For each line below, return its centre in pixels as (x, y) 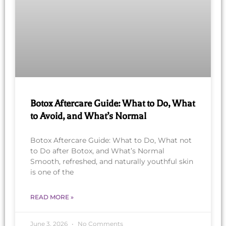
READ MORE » (52, 197)
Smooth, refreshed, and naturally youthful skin (112, 162)
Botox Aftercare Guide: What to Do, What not (111, 140)
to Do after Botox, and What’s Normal (97, 151)
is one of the (52, 172)
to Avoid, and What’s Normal (88, 116)
